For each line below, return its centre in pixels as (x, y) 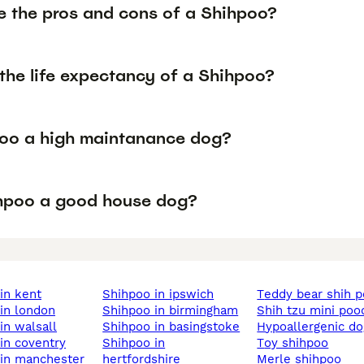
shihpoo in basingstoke (175, 327)
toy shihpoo (297, 343)
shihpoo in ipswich (162, 295)
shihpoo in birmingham (175, 311)
